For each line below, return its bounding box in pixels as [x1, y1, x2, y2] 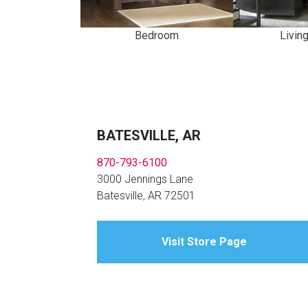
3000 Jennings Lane [97, 173, 193, 186]
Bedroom [135, 29, 179, 43]
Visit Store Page [161, 235, 247, 249]
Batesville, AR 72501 [97, 189, 195, 203]
